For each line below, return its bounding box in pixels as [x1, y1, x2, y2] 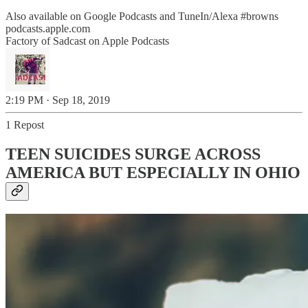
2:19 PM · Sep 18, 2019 [5, 93, 110, 106]
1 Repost [5, 118, 44, 131]
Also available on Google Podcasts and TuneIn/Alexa [5, 10, 241, 22]
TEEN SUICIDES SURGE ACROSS [5, 144, 261, 163]
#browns [241, 10, 278, 22]
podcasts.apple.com [5, 22, 90, 34]
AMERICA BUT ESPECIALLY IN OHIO [5, 163, 300, 181]
